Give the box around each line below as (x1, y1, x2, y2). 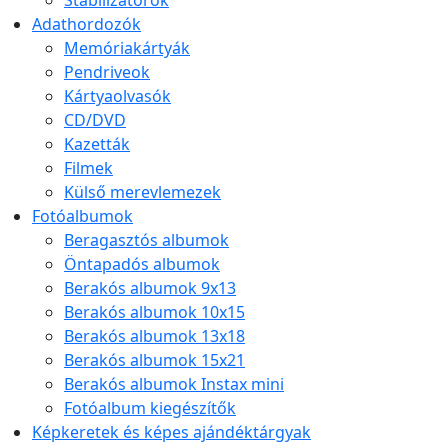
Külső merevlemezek (64, 181, 221, 204)
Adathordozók (32, 13, 141, 36)
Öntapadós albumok (64, 253, 220, 276)
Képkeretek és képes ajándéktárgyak (32, 421, 311, 444)
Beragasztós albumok (64, 229, 229, 252)
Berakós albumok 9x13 (64, 277, 236, 300)
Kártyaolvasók (64, 85, 171, 108)
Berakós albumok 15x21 (64, 349, 245, 372)
